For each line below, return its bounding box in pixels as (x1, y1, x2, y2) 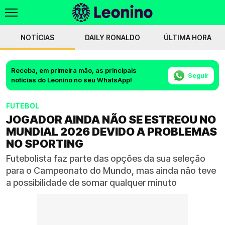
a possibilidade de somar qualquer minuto (6, 177, 177, 188)
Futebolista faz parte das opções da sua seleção (6, 153, 205, 164)
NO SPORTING (6, 137, 83, 150)
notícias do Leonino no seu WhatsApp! (11, 76, 132, 84)
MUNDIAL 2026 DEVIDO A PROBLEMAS (6, 125, 217, 138)
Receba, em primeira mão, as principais (11, 66, 137, 74)
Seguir (188, 71, 209, 79)
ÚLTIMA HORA (163, 33, 211, 42)
